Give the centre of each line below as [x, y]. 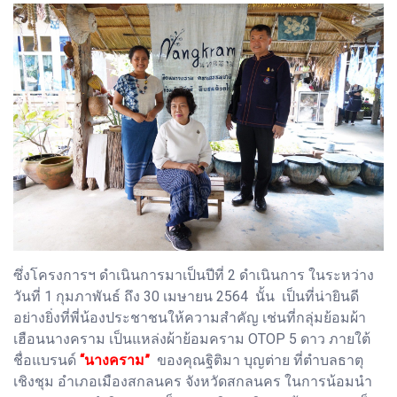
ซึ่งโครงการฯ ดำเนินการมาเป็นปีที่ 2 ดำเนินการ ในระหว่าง [194, 275]
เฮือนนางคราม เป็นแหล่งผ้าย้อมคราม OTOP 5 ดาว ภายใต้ [192, 339]
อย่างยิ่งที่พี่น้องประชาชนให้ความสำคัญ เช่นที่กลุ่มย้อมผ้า [190, 317]
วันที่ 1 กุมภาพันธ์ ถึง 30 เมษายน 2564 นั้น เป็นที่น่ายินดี [186, 296]
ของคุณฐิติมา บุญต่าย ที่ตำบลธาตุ [257, 360]
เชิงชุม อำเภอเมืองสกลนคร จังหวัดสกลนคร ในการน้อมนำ [193, 381]
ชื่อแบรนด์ [47, 360]
